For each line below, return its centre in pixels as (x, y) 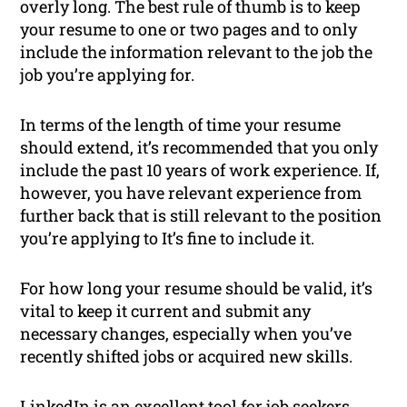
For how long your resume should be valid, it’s (197, 288)
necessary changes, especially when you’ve (186, 334)
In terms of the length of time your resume (181, 125)
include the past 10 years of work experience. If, (200, 170)
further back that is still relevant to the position (201, 216)
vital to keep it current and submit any (166, 311)
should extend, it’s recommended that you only (199, 148)
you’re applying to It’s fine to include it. (168, 238)
